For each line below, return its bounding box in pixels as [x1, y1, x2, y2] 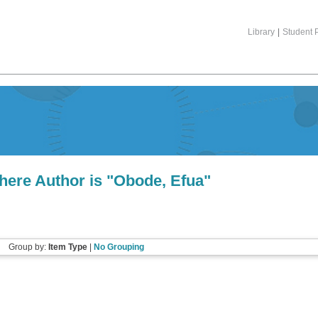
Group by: [8, 242, 48, 252]
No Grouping [93, 242, 144, 252]
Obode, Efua [113, 172, 204, 190]
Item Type [48, 242, 87, 252]
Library [248, 27, 275, 37]
